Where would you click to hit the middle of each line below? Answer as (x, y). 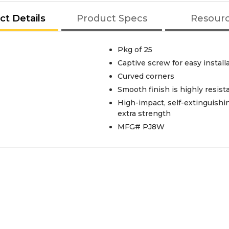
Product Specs (112, 18)
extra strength (144, 113)
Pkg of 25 (135, 50)
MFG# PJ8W (141, 127)
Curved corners (146, 76)
